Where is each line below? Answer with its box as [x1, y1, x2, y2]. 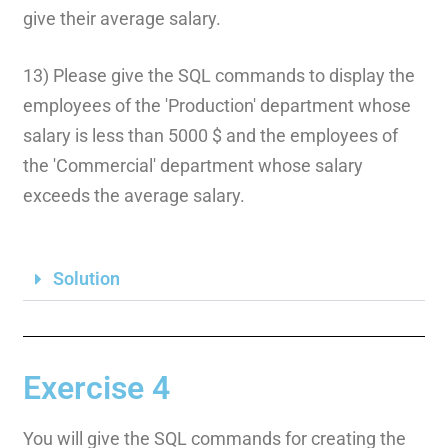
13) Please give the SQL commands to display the [22, 64, 415, 86]
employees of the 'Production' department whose [22, 94, 411, 116]
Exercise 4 [22, 368, 170, 407]
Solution [52, 267, 120, 289]
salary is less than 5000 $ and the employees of [22, 124, 398, 146]
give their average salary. [22, 7, 221, 29]
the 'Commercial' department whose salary [22, 154, 363, 176]
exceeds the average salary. [22, 184, 245, 206]
